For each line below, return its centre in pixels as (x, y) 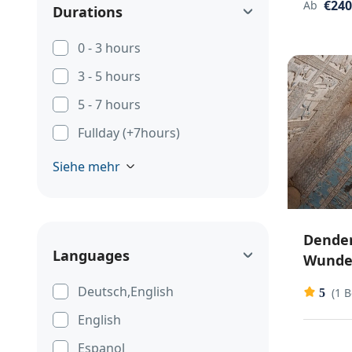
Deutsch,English (126, 291)
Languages (91, 255)
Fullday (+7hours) (129, 133)
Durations (88, 12)
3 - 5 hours (109, 76)
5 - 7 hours (109, 104)
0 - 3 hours (109, 48)
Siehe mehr (86, 167)
